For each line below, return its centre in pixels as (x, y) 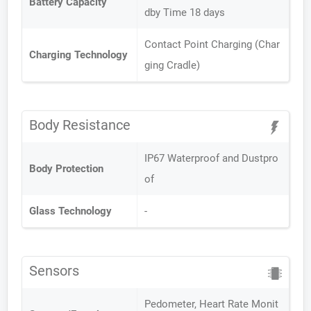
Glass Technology (70, 211)
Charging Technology (78, 55)
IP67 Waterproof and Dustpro (211, 158)
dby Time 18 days (185, 12)
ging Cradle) (172, 65)
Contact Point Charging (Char (212, 44)
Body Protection (66, 169)
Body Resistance (80, 125)
